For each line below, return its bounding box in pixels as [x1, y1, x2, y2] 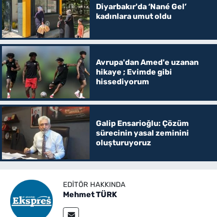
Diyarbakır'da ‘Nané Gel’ [95, 1, 186, 11]
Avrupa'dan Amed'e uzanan [95, 58, 199, 67]
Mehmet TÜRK [63, 189, 117, 199]
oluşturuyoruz [95, 138, 151, 147]
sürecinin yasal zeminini [95, 128, 189, 138]
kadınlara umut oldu [95, 11, 171, 21]
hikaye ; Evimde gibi [95, 67, 172, 77]
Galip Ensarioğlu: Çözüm [95, 118, 189, 128]
